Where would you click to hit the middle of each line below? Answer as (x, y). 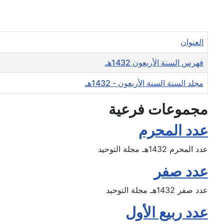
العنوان (192, 42)
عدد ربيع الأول (167, 212)
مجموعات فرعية (158, 109)
